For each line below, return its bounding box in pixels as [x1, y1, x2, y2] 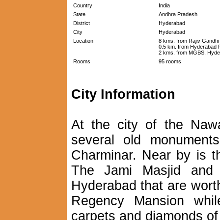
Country [73, 2, 92, 8]
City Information [71, 87, 175, 102]
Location [73, 38, 93, 44]
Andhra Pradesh [158, 11, 197, 17]
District [73, 20, 90, 26]
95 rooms [158, 58, 181, 64]
